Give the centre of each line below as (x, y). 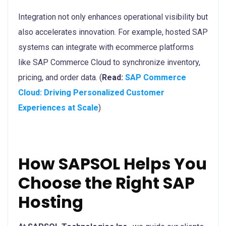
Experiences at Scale (58, 107)
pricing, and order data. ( (60, 77)
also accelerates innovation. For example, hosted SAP (113, 32)
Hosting (51, 202)
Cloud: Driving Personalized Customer (91, 92)
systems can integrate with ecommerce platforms (106, 47)
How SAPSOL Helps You (112, 163)
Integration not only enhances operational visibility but (113, 17)
